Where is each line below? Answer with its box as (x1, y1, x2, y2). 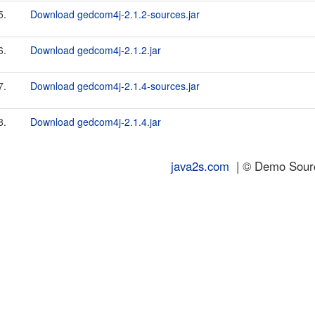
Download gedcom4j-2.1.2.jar (30, 43, 161, 57)
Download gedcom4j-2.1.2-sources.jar (30, 7, 200, 21)
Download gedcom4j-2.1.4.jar (30, 115, 161, 129)
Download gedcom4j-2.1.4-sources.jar (30, 79, 200, 93)
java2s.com (171, 157, 229, 174)
